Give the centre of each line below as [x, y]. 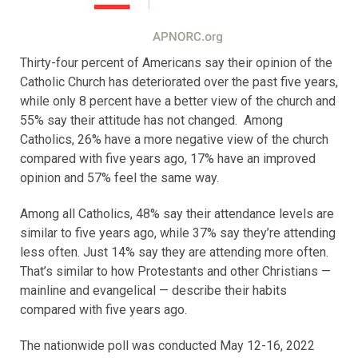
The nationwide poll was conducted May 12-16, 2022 [167, 345]
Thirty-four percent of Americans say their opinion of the [176, 62]
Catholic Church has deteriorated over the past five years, [179, 82]
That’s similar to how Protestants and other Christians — [175, 271]
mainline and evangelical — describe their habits [153, 290]
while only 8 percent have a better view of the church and [178, 101]
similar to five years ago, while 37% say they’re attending [178, 233]
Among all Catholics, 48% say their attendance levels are [177, 213]
